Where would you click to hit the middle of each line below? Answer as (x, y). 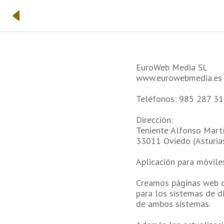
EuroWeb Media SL (172, 67)
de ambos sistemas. (173, 204)
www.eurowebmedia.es (179, 78)
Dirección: (154, 120)
